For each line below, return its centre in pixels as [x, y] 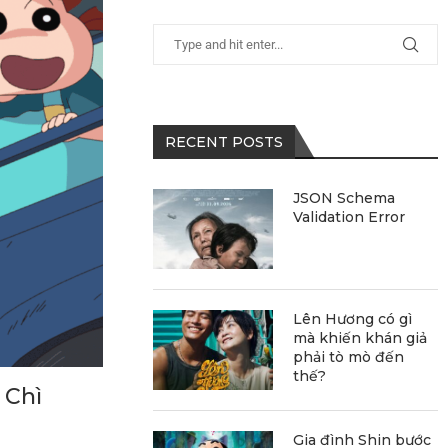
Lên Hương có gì [353, 318]
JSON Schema [344, 197]
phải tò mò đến [349, 356]
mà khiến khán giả [360, 337]
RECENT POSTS [224, 141]
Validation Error [349, 216]
